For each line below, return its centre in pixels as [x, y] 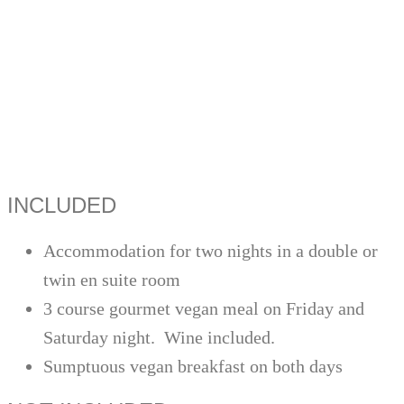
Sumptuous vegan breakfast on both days [193, 367]
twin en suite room [112, 280]
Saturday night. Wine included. [159, 338]
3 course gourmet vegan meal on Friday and [204, 309]
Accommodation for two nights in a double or [211, 251]
